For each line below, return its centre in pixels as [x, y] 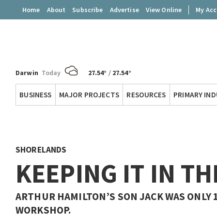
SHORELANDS [41, 150]
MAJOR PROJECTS [89, 94]
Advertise [124, 9]
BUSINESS [36, 94]
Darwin [27, 73]
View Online [164, 9]
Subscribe [88, 9]
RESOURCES [146, 94]
